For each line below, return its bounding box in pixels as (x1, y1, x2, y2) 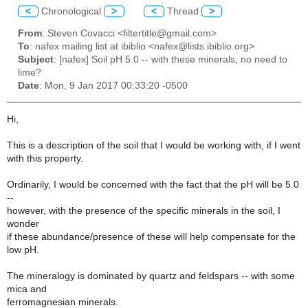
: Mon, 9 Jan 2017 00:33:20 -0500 (39, 80, 188, 91)
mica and (7, 283, 47, 294)
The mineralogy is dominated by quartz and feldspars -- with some (7, 270, 295, 281)
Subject (18, 54, 54, 65)
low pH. (7, 244, 39, 255)
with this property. (7, 153, 83, 164)
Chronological (38, 5, 104, 16)
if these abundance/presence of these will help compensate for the (7, 231, 296, 242)
